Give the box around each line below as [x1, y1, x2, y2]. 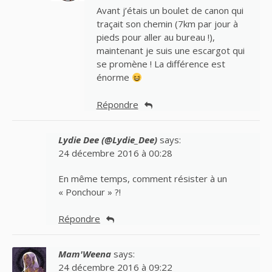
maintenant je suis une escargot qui [96, 44, 245, 57]
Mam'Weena [58, 248, 111, 260]
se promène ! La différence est [96, 58, 225, 70]
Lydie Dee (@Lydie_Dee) [58, 133, 157, 146]
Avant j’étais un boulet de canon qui [96, 4, 243, 17]
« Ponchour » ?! [58, 185, 121, 198]
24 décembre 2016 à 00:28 [58, 146, 172, 159]
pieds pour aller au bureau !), [96, 31, 215, 44]
